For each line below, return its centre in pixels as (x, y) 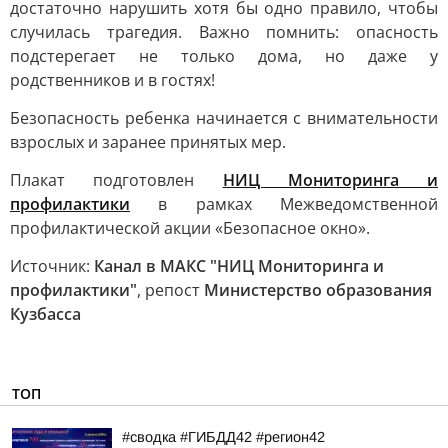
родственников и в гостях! (112, 80)
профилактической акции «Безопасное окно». (190, 228)
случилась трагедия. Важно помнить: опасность (224, 32)
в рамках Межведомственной (284, 204)
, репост (170, 290)
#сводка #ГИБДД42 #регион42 (223, 437)
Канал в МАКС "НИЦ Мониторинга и (239, 266)
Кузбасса (45, 314)
